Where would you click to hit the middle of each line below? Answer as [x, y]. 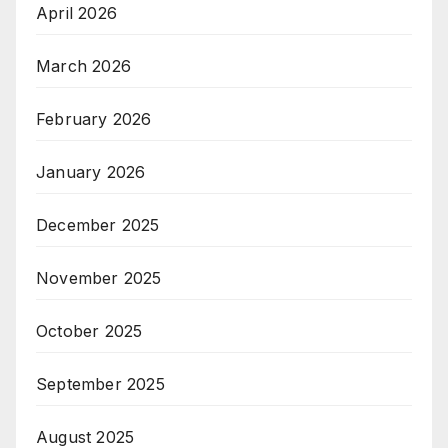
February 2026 [94, 118]
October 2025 [89, 330]
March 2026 [83, 65]
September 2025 [100, 383]
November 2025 [99, 277]
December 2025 [98, 224]
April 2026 [76, 12]
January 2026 [91, 171]
